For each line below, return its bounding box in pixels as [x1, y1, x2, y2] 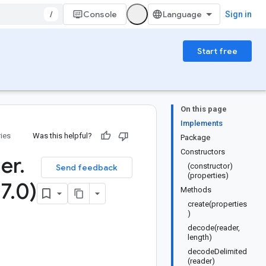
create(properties [188, 199, 247, 208]
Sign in [225, 9, 252, 19]
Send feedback [56, 162, 118, 173]
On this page [180, 104, 227, 113]
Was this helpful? [33, 131, 92, 140]
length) [188, 233, 212, 242]
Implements [180, 119, 223, 128]
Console [83, 9, 117, 20]
